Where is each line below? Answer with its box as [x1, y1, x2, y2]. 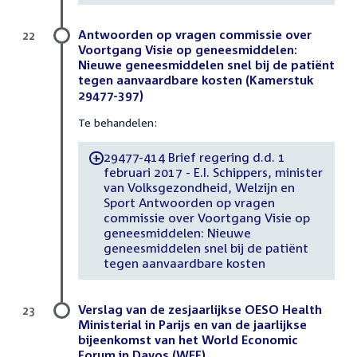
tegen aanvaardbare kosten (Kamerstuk [78, 72, 314, 87]
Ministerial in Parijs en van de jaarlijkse [78, 316, 307, 331]
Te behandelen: [78, 115, 157, 129]
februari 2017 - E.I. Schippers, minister [103, 165, 323, 180]
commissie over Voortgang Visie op [103, 210, 310, 226]
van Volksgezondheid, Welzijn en [103, 180, 295, 195]
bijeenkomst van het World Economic [78, 331, 298, 347]
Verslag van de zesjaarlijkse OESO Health [78, 301, 322, 316]
